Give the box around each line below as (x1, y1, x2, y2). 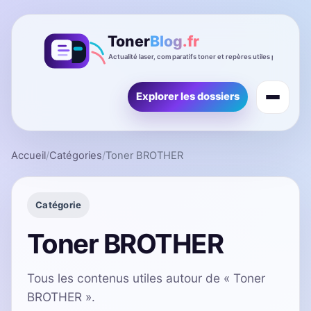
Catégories (49, 149, 102, 162)
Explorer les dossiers (136, 90, 239, 103)
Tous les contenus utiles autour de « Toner (27, 270, 265, 285)
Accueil (11, 149, 46, 162)
